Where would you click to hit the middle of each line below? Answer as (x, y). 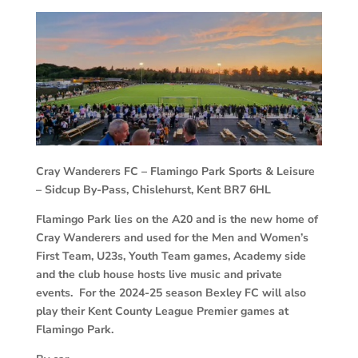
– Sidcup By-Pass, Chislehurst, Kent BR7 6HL (153, 189)
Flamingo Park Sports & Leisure (232, 171)
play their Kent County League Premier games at (162, 311)
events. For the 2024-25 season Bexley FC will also (171, 292)
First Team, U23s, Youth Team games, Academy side (171, 256)
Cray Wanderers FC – (91, 171)
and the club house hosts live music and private (159, 274)
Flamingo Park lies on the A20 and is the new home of (177, 219)
